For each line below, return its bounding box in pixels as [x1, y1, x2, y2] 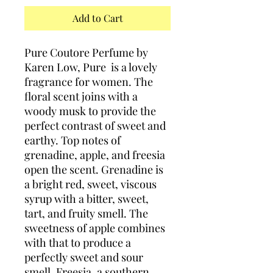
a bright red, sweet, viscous [24, 177, 157, 192]
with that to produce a [24, 235, 131, 250]
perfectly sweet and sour [24, 250, 143, 265]
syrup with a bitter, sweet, [24, 191, 149, 207]
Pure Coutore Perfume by [24, 45, 148, 60]
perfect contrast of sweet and [24, 118, 166, 133]
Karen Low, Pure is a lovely [24, 60, 157, 75]
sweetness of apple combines [24, 221, 165, 236]
